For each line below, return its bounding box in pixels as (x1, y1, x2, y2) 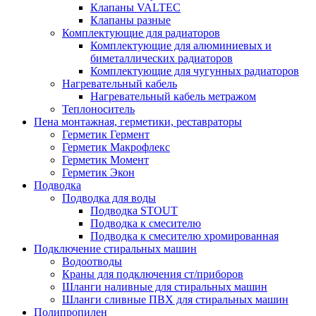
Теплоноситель (62, 102, 135, 115)
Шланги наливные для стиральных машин (62, 280, 267, 293)
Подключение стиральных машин (34, 242, 197, 255)
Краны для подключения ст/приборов (62, 267, 243, 280)
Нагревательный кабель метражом (90, 90, 256, 102)
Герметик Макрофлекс (62, 140, 170, 153)
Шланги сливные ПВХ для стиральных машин (62, 293, 288, 305)
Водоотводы (62, 255, 122, 267)
